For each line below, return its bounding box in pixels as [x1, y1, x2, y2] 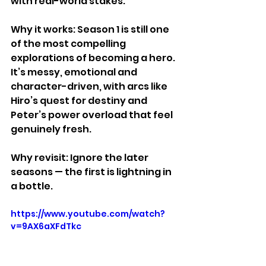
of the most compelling [11, 37, 128, 51]
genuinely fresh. [11, 122, 91, 137]
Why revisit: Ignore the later [11, 151, 150, 165]
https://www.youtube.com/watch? [11, 208, 165, 220]
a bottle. [11, 179, 53, 194]
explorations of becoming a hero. [11, 51, 177, 65]
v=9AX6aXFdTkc [11, 220, 81, 233]
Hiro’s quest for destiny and [11, 94, 149, 108]
